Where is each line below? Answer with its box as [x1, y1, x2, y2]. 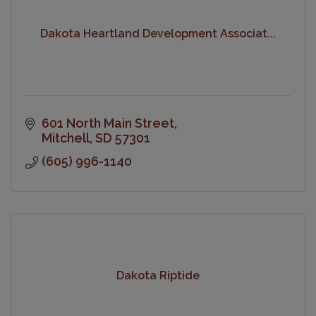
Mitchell [41, 130, 90, 145]
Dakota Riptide [116, 269, 200, 283]
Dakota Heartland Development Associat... [40, 27, 276, 41]
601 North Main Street [41, 115, 174, 130]
